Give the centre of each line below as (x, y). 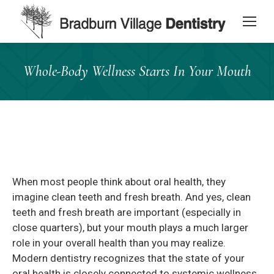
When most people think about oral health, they (119, 182)
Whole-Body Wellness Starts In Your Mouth (137, 72)
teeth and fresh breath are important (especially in (127, 213)
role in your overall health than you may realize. (119, 243)
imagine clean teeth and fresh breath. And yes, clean (131, 197)
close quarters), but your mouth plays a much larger (130, 228)
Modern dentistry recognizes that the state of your (128, 258)
